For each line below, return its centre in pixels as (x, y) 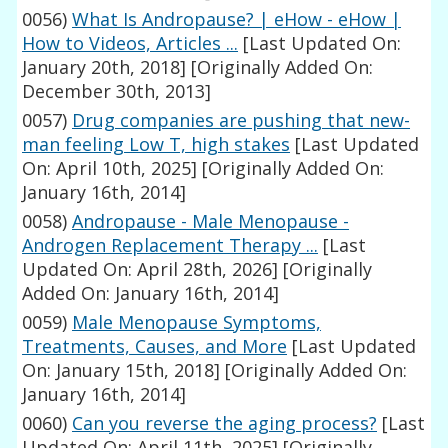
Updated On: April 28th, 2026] (150, 269)
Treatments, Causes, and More (155, 346)
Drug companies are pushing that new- (241, 120)
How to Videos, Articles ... (130, 43)
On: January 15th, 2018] (121, 370)
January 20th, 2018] (104, 67)
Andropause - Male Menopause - (211, 221)
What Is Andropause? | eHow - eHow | (237, 19)
